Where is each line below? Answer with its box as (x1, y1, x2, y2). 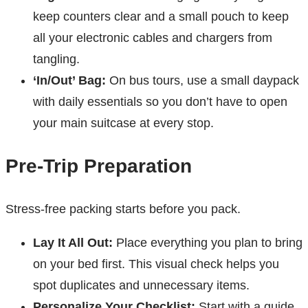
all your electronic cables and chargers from (33, 31, 272, 45)
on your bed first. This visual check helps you (33, 257, 279, 272)
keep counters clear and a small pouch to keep (33, 10, 289, 24)
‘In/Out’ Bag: (33, 74, 106, 88)
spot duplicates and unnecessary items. (33, 278, 250, 293)
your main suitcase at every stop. (33, 116, 214, 131)
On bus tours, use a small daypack (106, 74, 299, 88)
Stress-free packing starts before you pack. (5, 202, 241, 217)
